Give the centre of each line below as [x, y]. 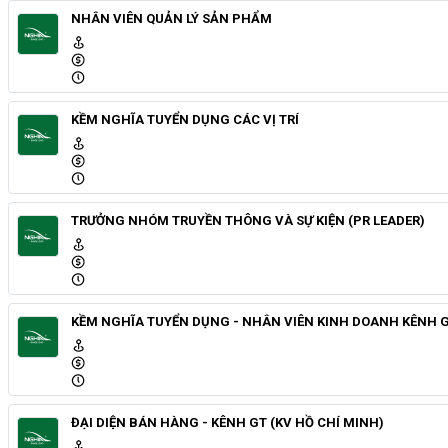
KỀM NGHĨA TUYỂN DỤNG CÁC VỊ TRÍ [185, 119]
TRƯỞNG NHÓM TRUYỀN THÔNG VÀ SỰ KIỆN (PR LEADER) [248, 220]
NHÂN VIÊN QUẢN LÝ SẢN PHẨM [171, 18]
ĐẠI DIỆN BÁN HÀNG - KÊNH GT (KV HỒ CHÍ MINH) [227, 422]
